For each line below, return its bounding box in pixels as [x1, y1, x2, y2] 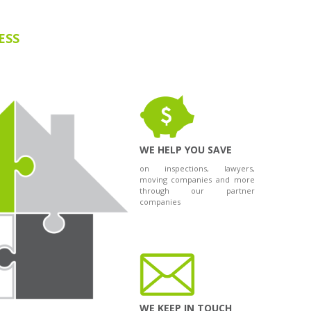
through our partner [139, 185, 255, 196]
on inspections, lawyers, [139, 162, 255, 174]
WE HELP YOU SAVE [139, 142, 232, 156]
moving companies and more [139, 174, 255, 185]
